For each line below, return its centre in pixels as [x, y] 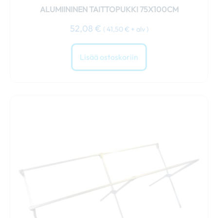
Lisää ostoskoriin [109, 57]
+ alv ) [139, 29]
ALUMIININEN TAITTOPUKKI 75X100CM [109, 9]
